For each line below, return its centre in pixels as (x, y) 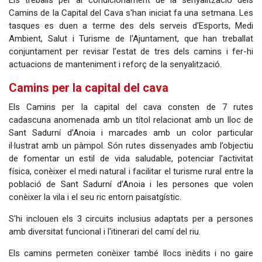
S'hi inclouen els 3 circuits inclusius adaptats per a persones (131, 218)
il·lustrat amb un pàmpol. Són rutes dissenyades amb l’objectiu (131, 145)
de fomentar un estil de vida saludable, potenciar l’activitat (131, 158)
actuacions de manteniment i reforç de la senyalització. (115, 65)
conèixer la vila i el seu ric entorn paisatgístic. (95, 197)
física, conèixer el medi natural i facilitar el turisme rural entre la (131, 171)
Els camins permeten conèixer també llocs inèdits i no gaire (131, 253)
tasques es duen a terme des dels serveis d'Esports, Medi (131, 26)
